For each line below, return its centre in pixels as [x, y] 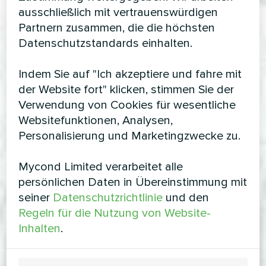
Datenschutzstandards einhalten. [106, 43]
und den [186, 198]
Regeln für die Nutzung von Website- [115, 213]
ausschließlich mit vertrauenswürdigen [118, 12]
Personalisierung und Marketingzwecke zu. [130, 136]
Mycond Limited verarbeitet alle [101, 167]
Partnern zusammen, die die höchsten [117, 28]
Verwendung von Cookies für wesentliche [127, 105]
